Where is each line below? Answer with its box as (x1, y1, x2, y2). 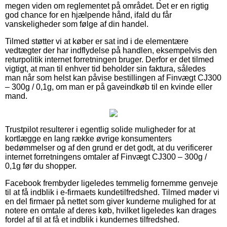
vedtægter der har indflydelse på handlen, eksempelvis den (5, 46, 217, 55)
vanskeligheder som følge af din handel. (5, 19, 148, 28)
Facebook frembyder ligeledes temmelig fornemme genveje (5, 178, 218, 187)
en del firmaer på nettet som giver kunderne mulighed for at (5, 197, 215, 206)
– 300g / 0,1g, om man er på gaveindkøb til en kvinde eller (5, 82, 212, 91)
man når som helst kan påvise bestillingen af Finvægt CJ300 (5, 73, 221, 82)
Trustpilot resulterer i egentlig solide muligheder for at (5, 125, 195, 134)
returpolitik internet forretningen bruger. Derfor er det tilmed (5, 55, 214, 64)
